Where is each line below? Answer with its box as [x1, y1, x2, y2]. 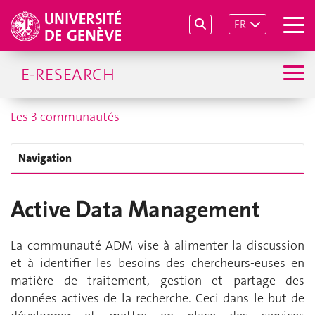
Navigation [18, 150, 72, 165]
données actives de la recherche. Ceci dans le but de [11, 289, 304, 307]
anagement [148, 195, 260, 225]
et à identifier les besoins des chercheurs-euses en [11, 254, 304, 271]
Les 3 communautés [11, 108, 120, 125]
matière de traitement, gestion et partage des [11, 271, 304, 289]
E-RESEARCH [21, 63, 115, 86]
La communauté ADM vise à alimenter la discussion [11, 236, 304, 254]
